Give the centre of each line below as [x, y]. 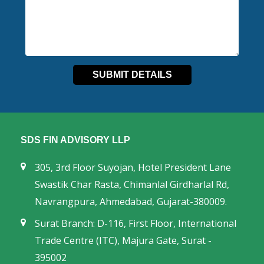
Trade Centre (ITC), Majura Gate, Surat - [123, 240]
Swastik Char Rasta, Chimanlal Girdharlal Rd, [132, 184]
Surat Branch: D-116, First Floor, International [136, 223]
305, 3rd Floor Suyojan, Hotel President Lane [133, 167]
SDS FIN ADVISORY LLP [75, 140]
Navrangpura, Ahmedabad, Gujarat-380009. [131, 202]
